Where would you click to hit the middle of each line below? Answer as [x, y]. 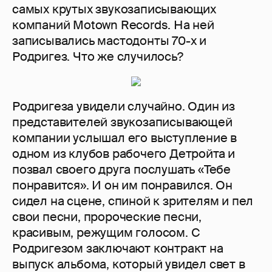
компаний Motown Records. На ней [113, 25]
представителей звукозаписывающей [122, 122]
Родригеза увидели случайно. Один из [124, 107]
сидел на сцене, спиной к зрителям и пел [133, 201]
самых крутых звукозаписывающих [114, 9]
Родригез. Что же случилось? [98, 57]
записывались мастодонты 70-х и [109, 41]
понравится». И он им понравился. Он [122, 185]
